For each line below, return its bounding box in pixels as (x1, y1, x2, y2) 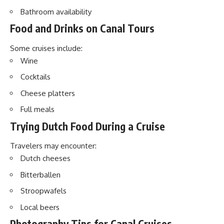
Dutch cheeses (20, 153, 70, 163)
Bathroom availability (20, 6, 91, 16)
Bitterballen (20, 169, 60, 179)
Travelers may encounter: (10, 141, 96, 150)
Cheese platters (20, 88, 75, 98)
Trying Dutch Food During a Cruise (10, 119, 165, 133)
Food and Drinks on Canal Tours (10, 21, 154, 35)
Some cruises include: (10, 43, 82, 53)
